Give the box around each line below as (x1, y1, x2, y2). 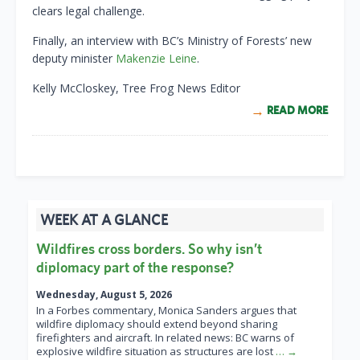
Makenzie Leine (116, 51, 197, 67)
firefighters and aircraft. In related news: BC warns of (36, 330, 294, 346)
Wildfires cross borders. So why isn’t (36, 240, 262, 258)
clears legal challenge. (32, 3, 145, 19)
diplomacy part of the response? (36, 259, 234, 276)
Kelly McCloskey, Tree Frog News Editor (32, 80, 240, 96)
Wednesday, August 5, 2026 (36, 288, 172, 302)
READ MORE (267, 104, 328, 117)
